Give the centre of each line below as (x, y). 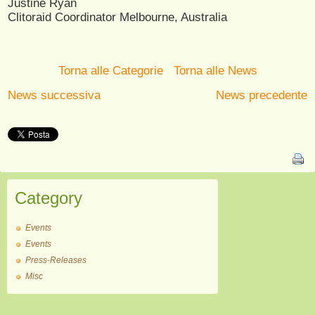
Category (49, 198)
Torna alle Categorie (110, 71)
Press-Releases (56, 260)
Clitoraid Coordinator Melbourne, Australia (117, 17)
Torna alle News (215, 71)
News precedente (262, 95)
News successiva (54, 95)
